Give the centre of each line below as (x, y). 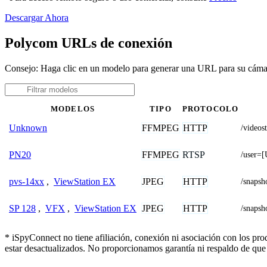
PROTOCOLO (210, 109)
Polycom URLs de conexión (89, 43)
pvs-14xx (27, 181)
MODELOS (73, 109)
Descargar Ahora (37, 17)
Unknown (28, 128)
